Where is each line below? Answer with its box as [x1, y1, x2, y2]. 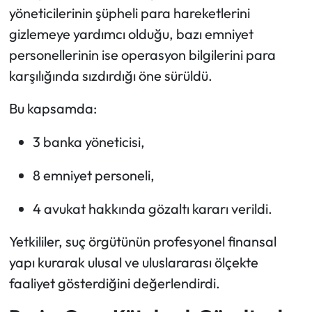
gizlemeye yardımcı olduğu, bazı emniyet [8, 25, 253, 43]
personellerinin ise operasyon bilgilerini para [8, 46, 276, 64]
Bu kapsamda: [8, 100, 97, 118]
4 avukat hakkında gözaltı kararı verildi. [32, 200, 272, 218]
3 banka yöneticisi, [32, 133, 145, 151]
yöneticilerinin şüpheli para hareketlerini [8, 4, 250, 22]
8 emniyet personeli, [32, 166, 155, 185]
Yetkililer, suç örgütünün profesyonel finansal [8, 233, 276, 251]
